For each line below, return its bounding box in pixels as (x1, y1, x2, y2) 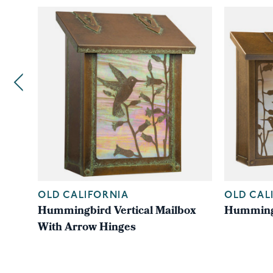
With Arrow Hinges (38, 219, 136, 238)
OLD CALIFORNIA (38, 191, 129, 200)
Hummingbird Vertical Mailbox (38, 202, 196, 221)
